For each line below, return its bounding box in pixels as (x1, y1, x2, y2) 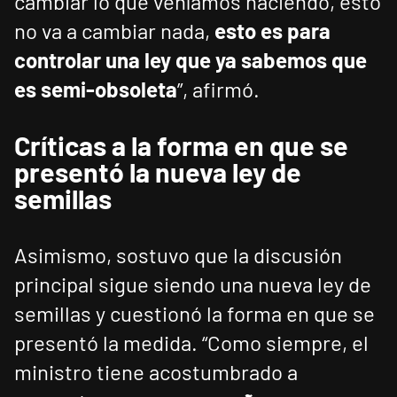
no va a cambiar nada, (14, 18, 214, 44)
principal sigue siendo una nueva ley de (14, 271, 371, 298)
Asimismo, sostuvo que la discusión (14, 242, 342, 269)
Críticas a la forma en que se (14, 129, 348, 162)
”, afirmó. (177, 76, 260, 103)
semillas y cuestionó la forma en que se (14, 300, 375, 327)
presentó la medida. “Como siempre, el (14, 330, 369, 356)
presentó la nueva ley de (14, 156, 301, 189)
